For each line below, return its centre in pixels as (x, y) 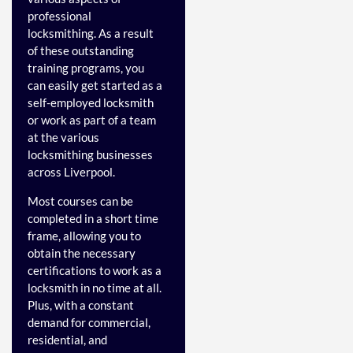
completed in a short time (93, 218)
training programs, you (86, 68)
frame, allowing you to (84, 235)
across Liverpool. (71, 172)
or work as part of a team (92, 120)
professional (59, 16)
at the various (63, 137)
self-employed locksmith (91, 103)
